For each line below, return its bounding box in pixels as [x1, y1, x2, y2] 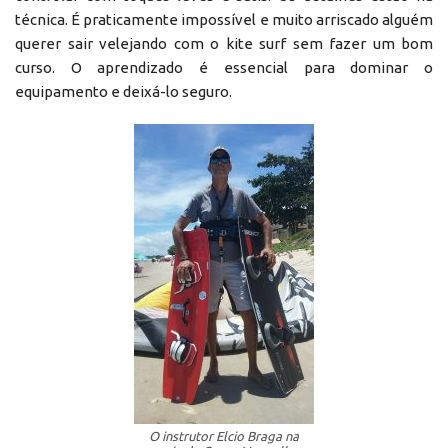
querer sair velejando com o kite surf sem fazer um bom [15, 34, 433, 52]
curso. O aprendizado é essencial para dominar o [15, 58, 433, 76]
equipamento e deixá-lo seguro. [15, 82, 232, 100]
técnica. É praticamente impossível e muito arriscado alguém [15, 10, 433, 28]
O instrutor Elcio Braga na [149, 428, 299, 443]
